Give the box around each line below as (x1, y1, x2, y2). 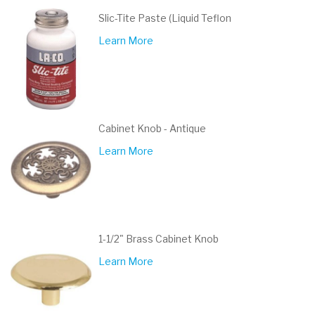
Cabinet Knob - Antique (98, 122, 206, 134)
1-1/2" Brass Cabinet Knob (98, 233, 219, 245)
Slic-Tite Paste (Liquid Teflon (98, 12, 231, 24)
